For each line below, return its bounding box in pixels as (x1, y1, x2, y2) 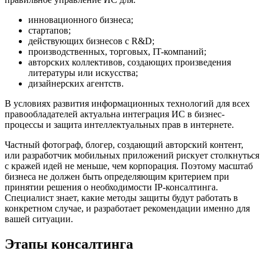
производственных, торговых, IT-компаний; (28, 46, 206, 57)
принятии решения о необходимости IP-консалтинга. (5, 181, 218, 192)
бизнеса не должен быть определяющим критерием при (5, 171, 229, 181)
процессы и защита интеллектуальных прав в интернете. (5, 119, 234, 130)
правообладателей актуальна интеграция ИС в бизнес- (5, 108, 225, 119)
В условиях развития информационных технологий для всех (5, 98, 250, 108)
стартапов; (28, 25, 71, 35)
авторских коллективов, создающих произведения (28, 57, 231, 67)
